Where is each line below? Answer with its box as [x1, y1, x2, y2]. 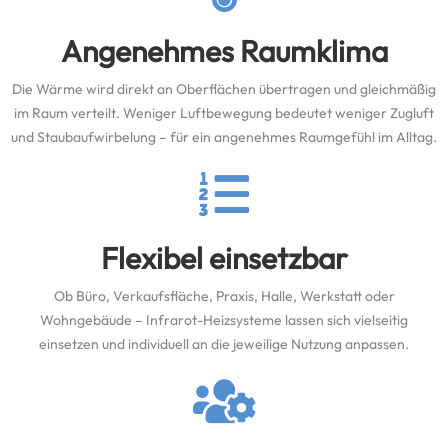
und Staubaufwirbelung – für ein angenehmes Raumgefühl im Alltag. [11, 128, 437, 146]
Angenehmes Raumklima [60, 32, 388, 70]
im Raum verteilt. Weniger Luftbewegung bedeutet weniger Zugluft [14, 104, 434, 122]
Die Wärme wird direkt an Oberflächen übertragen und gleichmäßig [12, 80, 436, 98]
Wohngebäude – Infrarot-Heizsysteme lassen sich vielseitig [40, 311, 408, 329]
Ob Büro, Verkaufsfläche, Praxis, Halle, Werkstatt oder [53, 287, 395, 305]
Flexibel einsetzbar [100, 239, 348, 277]
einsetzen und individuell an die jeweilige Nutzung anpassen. [39, 335, 409, 353]
